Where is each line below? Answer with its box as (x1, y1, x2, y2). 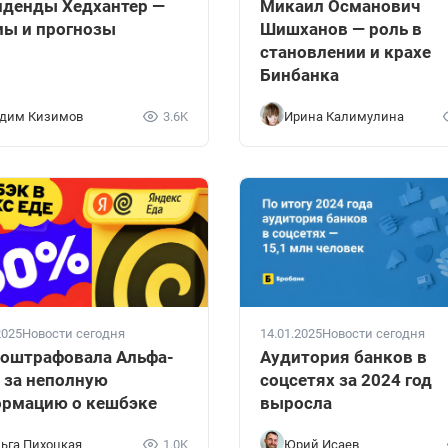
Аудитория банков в (260, 347, 427, 368)
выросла (260, 393, 332, 414)
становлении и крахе (260, 42, 431, 63)
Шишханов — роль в (260, 19, 422, 40)
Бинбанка (260, 65, 339, 86)
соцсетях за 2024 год (260, 370, 432, 391)
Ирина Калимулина (284, 108, 404, 124)
